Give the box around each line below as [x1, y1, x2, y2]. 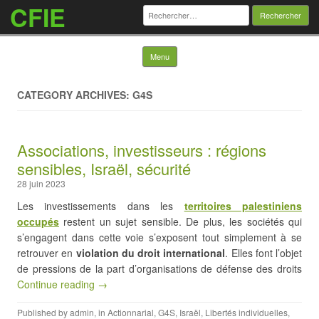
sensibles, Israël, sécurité [17, 157, 191, 179]
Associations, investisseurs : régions [17, 139, 266, 161]
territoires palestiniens [184, 199, 303, 213]
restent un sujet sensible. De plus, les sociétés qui [59, 214, 302, 229]
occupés [17, 214, 59, 229]
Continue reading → [17, 277, 108, 291]
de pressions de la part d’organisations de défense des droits [17, 261, 302, 276]
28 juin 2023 [17, 177, 66, 189]
